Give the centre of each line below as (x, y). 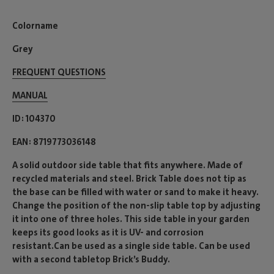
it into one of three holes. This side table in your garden (131, 219)
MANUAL (30, 96)
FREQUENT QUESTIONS (59, 72)
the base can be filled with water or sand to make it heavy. (135, 192)
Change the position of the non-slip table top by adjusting (136, 206)
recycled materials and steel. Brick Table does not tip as (129, 179)
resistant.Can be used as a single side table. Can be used (131, 246)
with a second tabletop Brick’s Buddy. (91, 260)
